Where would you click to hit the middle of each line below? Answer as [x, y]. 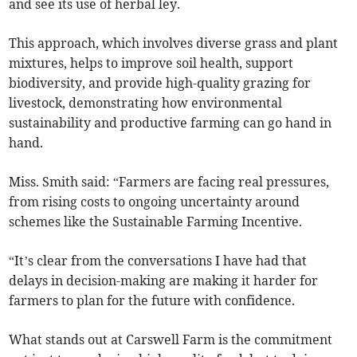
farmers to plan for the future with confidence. [152, 301]
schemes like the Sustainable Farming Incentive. [157, 222]
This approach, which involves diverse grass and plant [174, 43]
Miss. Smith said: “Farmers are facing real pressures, [169, 182]
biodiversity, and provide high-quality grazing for [160, 83]
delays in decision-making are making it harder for [164, 281]
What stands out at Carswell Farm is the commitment [171, 340]
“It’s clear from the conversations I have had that [158, 261]
